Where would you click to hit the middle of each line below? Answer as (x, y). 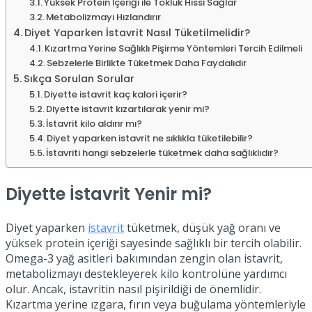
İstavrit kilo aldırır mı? (94, 123)
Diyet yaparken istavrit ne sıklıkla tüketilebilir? (150, 138)
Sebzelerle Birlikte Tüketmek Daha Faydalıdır (147, 63)
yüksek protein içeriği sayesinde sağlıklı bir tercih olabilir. (154, 243)
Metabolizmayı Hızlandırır (104, 17)
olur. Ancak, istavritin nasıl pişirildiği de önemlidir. (133, 289)
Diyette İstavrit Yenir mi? (109, 194)
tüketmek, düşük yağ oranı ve (202, 227)
